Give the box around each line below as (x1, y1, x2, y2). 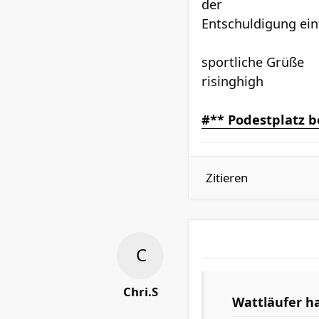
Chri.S (122, 283, 158, 300)
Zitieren (206, 169, 248, 186)
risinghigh (202, 73, 263, 90)
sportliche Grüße (202, 53, 304, 70)
